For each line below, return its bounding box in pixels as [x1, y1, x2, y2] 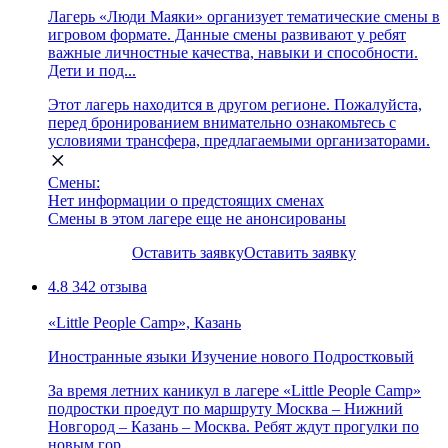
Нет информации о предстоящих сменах [48, 191, 324, 209]
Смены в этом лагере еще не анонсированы [48, 209, 346, 227]
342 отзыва [72, 277, 147, 295]
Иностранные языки [48, 347, 187, 365]
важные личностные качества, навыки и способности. [48, 43, 418, 61]
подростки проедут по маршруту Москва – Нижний [48, 399, 403, 417]
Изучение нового [191, 347, 309, 365]
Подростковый [313, 347, 414, 365]
